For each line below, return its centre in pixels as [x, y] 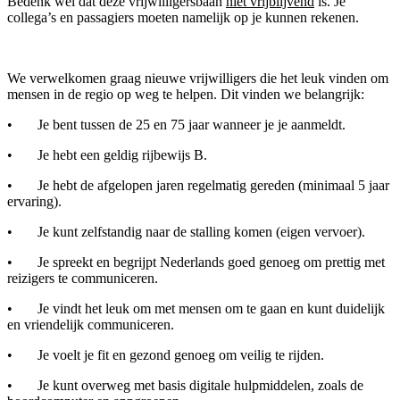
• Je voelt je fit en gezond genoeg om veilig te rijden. [166, 355]
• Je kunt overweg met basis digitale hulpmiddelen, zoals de [185, 386]
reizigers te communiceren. [83, 279]
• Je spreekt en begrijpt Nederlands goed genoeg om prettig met [196, 262]
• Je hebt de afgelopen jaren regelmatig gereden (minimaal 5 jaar [198, 186]
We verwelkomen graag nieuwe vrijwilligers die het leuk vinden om [198, 79]
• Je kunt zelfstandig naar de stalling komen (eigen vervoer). [186, 232]
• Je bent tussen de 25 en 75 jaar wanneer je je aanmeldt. [176, 125]
